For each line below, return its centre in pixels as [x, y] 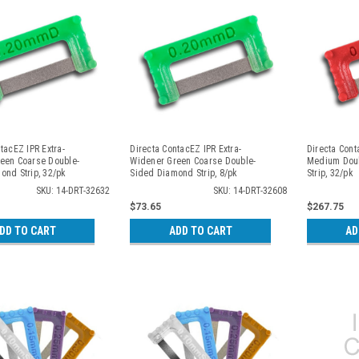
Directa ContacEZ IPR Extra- [186, 149]
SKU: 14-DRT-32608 [250, 190]
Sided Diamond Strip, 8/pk [184, 173]
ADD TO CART [200, 230]
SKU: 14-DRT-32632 [73, 190]
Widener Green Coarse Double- [193, 161]
